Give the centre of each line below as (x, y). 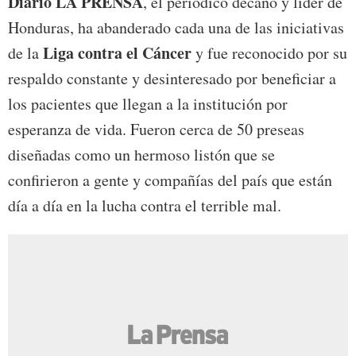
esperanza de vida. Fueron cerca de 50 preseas (156, 130)
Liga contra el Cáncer (115, 53)
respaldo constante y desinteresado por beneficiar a (172, 79)
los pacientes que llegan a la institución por (148, 104)
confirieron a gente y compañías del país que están (170, 180)
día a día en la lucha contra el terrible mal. (145, 206)
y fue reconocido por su (269, 53)
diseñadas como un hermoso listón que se (141, 155)
